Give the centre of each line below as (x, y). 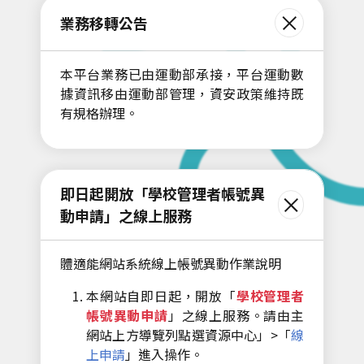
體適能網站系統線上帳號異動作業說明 (171, 263)
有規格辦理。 (99, 113)
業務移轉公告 (104, 22)
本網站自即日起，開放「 (161, 296)
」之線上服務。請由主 (236, 315)
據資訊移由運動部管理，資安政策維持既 (182, 93)
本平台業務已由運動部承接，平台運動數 (182, 74)
